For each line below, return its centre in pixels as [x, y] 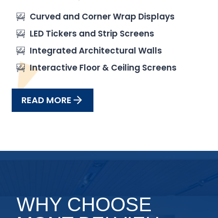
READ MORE [46, 100]
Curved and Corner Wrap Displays [102, 17]
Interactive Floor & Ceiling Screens [103, 68]
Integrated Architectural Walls [96, 51]
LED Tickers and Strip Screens [92, 34]
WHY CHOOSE [84, 204]
